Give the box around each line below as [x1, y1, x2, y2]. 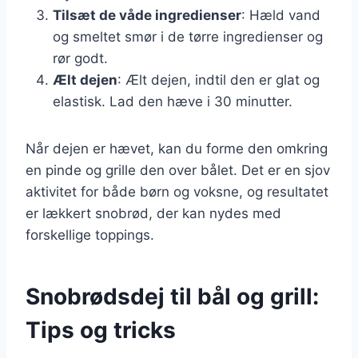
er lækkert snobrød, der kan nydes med [26, 205, 281, 221]
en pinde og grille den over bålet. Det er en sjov [26, 161, 330, 178]
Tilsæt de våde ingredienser [53, 6, 241, 23]
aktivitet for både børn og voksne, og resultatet [26, 183, 328, 200]
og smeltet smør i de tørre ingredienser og [53, 28, 323, 45]
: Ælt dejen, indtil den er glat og [117, 71, 320, 88]
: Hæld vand [241, 6, 320, 23]
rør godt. [53, 50, 108, 66]
